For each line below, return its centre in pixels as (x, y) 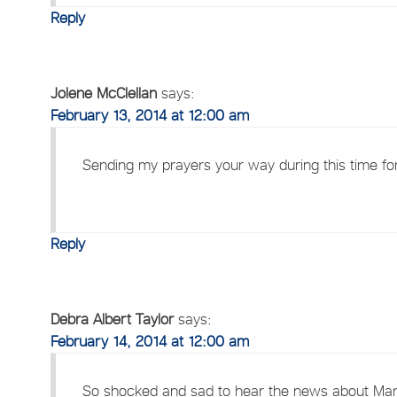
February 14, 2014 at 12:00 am (150, 341)
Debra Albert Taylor (113, 319)
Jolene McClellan (104, 93)
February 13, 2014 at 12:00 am (150, 115)
